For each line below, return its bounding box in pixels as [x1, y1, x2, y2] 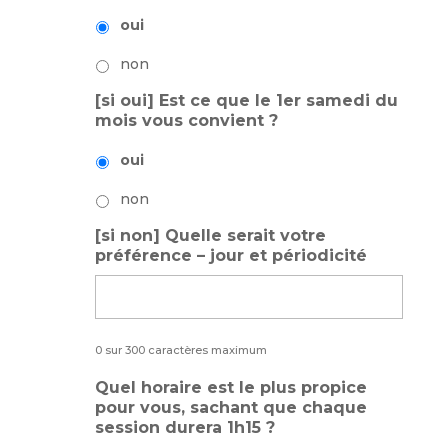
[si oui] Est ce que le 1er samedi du [94, 90, 398, 110]
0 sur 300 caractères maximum [94, 342, 267, 357]
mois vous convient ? [94, 110, 278, 130]
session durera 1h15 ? [94, 417, 275, 437]
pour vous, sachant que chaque [94, 397, 367, 417]
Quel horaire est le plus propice [94, 377, 367, 397]
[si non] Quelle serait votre [94, 225, 326, 245]
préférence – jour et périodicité [94, 245, 367, 265]
